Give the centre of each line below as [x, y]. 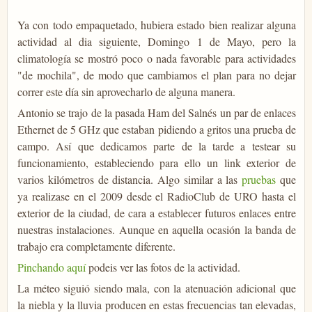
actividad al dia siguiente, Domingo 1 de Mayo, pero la [157, 41]
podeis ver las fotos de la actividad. [163, 267]
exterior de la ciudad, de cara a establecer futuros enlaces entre [157, 212]
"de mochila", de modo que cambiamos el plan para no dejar [157, 75]
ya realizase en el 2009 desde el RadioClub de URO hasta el [157, 196]
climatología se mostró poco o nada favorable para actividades [157, 58]
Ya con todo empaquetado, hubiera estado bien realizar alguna [157, 24]
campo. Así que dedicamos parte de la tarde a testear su [157, 146]
